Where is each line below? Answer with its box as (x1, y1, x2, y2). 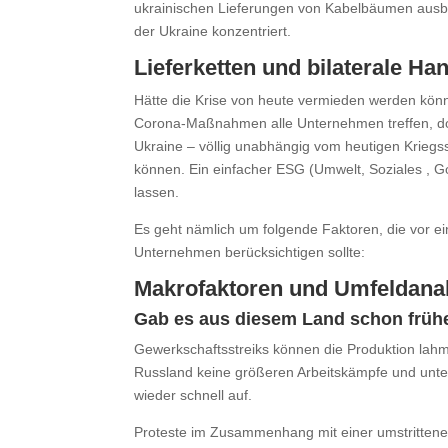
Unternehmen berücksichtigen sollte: (134, 244, 366, 261)
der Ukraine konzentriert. (134, 23, 292, 40)
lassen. (134, 184, 180, 201)
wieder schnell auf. (134, 387, 253, 404)
